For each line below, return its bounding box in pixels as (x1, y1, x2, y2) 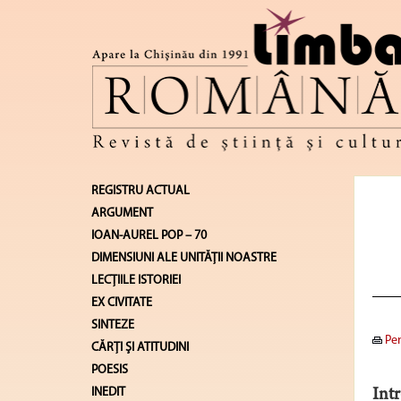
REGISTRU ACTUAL (91, 183, 190, 198)
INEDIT (91, 385, 125, 399)
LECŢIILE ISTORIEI (91, 273, 181, 287)
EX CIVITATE (91, 295, 152, 310)
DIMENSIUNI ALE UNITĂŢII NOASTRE (91, 251, 277, 265)
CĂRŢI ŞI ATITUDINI (91, 340, 189, 354)
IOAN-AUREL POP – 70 (91, 228, 207, 243)
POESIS (91, 363, 128, 377)
